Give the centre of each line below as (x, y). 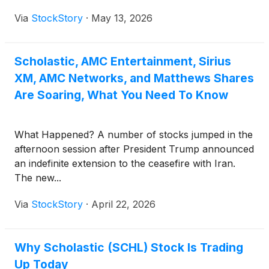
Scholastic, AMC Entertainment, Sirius (123, 61)
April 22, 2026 (123, 204)
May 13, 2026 (122, 18)
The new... (38, 178)
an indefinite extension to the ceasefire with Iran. (125, 163)
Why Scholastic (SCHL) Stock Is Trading (129, 247)
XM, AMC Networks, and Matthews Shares (134, 78)
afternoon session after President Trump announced (134, 149)
